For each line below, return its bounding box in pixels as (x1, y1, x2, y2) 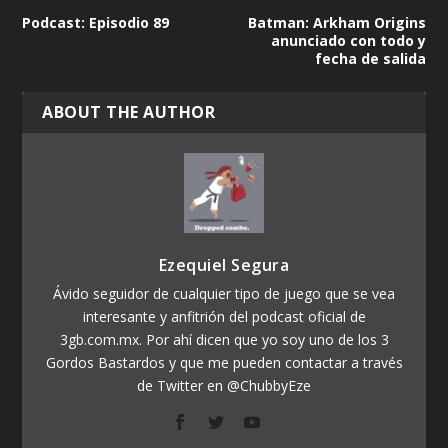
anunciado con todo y (270, 30, 426, 50)
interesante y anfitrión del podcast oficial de (82, 306, 366, 326)
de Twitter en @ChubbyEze (137, 375, 311, 395)
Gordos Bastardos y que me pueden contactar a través (45, 352, 403, 372)
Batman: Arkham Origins (247, 12, 426, 32)
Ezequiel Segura (158, 253, 290, 276)
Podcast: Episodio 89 (22, 12, 170, 32)
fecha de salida (314, 48, 426, 68)
